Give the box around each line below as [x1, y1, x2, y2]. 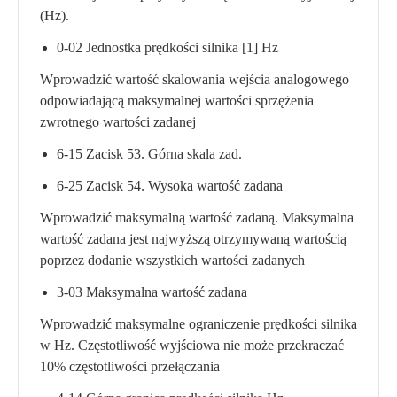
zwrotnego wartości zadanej [40, 114, 196, 129]
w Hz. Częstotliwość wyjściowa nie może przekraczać [40, 338, 344, 353]
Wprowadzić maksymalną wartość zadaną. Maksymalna [40, 210, 354, 225]
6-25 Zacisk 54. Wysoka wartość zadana [57, 178, 284, 193]
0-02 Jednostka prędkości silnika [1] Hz [57, 40, 279, 55]
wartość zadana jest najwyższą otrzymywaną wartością [40, 231, 346, 246]
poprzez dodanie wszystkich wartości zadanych [40, 253, 305, 268]
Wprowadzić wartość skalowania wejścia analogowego [40, 72, 349, 87]
